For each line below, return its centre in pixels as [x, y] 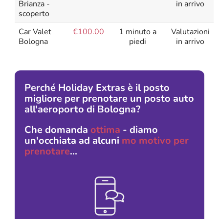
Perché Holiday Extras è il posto [97, 88]
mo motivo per [155, 140]
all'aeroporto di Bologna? [82, 109]
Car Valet [35, 32]
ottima [105, 130]
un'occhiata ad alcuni [73, 140]
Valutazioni [190, 32]
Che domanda [57, 130]
